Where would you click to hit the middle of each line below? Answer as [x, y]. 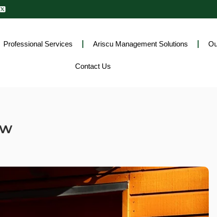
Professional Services [38, 44]
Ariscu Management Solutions [140, 44]
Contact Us [93, 66]
